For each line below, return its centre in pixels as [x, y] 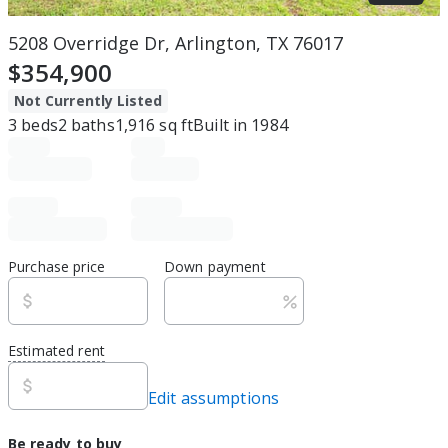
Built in [220, 125]
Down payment [215, 266]
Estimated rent [56, 350]
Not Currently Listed [88, 100]
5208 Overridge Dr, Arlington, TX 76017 [175, 43]
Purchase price [56, 266]
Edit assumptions [214, 398]
